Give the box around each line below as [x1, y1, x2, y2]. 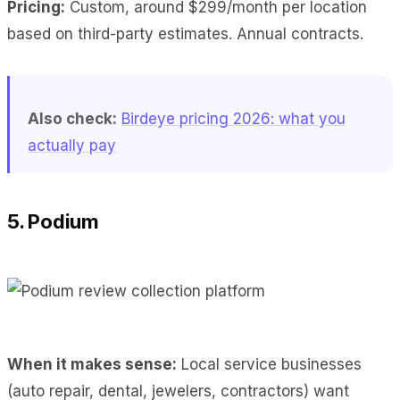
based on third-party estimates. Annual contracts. [7, 24, 363, 43]
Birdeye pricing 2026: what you [121, 109, 346, 128]
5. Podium [7, 209, 100, 233]
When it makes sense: [7, 354, 177, 373]
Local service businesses [177, 354, 362, 373]
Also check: [28, 109, 117, 128]
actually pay [28, 136, 116, 154]
